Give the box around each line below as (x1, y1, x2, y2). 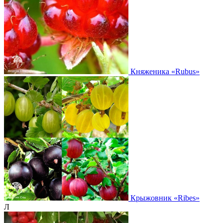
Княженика (130, 67, 171, 76)
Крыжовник (130, 193, 174, 202)
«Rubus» (171, 67, 200, 76)
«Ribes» (174, 193, 200, 202)
